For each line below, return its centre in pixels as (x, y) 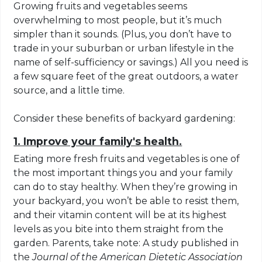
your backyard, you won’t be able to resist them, (126, 201)
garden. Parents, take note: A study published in (126, 243)
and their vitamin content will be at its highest (120, 215)
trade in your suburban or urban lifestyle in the (124, 48)
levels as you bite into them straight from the (119, 229)
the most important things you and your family (123, 173)
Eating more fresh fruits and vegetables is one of (127, 158)
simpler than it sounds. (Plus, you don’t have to (123, 34)
